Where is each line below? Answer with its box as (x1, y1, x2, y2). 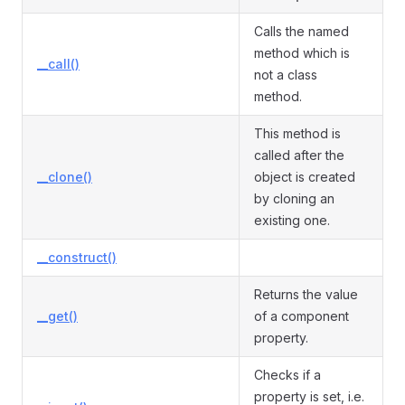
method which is (254, 45, 350, 61)
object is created (254, 169, 355, 184)
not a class (254, 67, 317, 82)
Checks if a (254, 367, 321, 382)
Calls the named (254, 24, 349, 39)
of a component (254, 308, 349, 324)
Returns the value (254, 287, 358, 302)
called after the (254, 147, 344, 163)
